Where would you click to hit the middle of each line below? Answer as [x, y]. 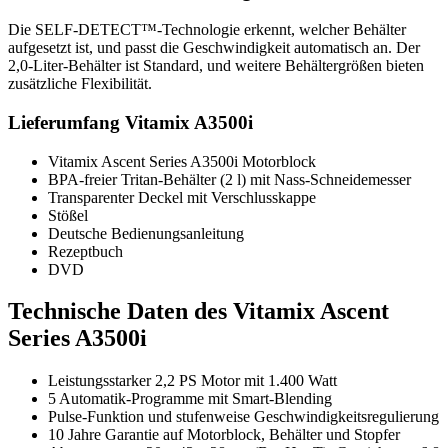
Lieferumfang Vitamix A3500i [130, 122]
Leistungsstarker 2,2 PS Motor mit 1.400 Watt [192, 381]
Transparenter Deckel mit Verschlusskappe [182, 197]
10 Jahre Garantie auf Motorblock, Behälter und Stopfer [224, 435]
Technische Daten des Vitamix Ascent [198, 311]
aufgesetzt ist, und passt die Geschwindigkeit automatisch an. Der [214, 48]
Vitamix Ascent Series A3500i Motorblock [182, 161]
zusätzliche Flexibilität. [80, 84]
